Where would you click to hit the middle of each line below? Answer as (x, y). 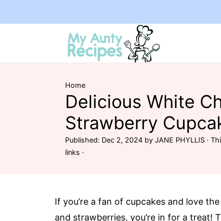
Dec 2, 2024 (122, 140)
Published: (83, 140)
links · (74, 152)
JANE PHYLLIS (180, 140)
